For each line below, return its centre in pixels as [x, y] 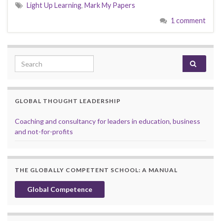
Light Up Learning [54, 5]
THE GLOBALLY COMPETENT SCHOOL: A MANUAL [96, 170]
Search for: [35, 61]
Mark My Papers [110, 5]
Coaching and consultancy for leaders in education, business [108, 121]
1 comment [188, 21]
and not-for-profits [44, 132]
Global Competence [60, 189]
